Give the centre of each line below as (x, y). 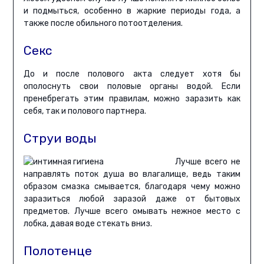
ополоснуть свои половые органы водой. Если (132, 87)
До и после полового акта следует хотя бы (132, 74)
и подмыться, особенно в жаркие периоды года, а (132, 11)
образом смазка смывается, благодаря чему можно (132, 187)
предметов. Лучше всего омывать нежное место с (132, 212)
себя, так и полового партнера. (85, 111)
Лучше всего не (208, 162)
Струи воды (60, 138)
